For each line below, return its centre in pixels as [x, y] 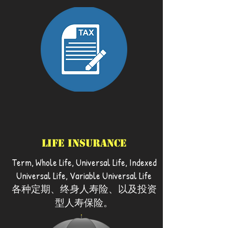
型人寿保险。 [84, 203]
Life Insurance [84, 143]
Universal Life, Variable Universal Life [84, 176]
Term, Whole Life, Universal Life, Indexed [84, 162]
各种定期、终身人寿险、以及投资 [84, 189]
